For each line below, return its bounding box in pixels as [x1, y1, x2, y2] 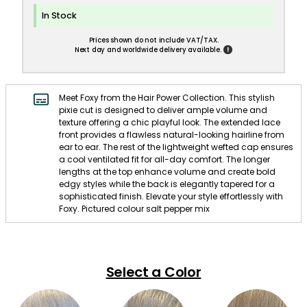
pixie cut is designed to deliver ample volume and [59, 104, 267, 116]
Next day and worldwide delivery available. [74, 45, 221, 54]
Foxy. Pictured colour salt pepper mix [59, 203, 210, 214]
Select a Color [106, 262, 201, 282]
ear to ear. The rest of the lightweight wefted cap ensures [59, 141, 293, 153]
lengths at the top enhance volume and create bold [59, 166, 275, 177]
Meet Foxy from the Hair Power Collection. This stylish [59, 92, 275, 103]
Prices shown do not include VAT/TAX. [88, 36, 219, 45]
